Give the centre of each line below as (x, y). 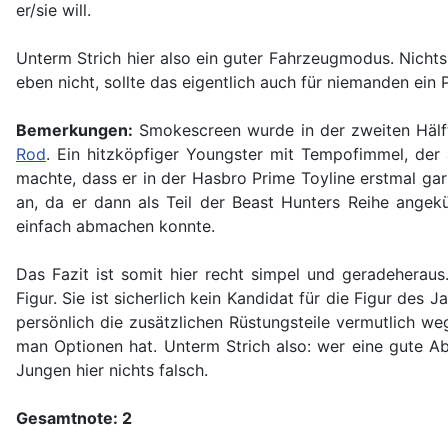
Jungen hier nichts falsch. (112, 370)
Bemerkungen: (74, 130)
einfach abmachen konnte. (115, 226)
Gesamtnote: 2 (74, 418)
